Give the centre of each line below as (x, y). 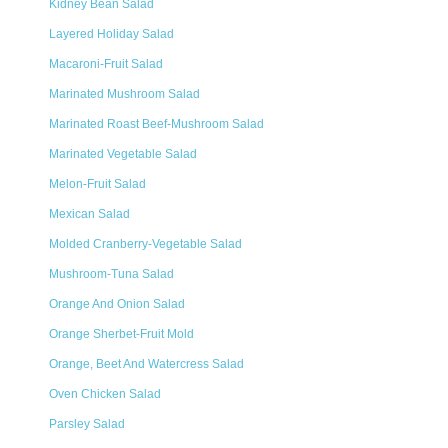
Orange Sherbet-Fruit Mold (121, 334)
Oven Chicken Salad (105, 394)
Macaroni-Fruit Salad (106, 64)
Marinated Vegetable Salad (123, 154)
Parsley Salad (87, 424)
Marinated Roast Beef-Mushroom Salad (156, 124)
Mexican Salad (89, 214)
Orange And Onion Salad (117, 304)
